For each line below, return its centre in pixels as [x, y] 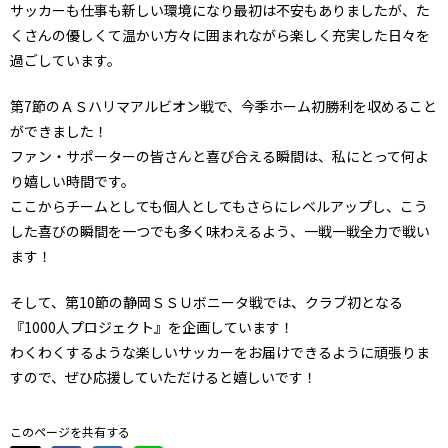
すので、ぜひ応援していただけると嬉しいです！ [163, 377]
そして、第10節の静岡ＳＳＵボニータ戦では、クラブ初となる [206, 302]
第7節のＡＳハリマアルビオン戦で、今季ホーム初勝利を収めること [223, 106]
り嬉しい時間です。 [72, 181]
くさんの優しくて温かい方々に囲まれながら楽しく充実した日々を [220, 35]
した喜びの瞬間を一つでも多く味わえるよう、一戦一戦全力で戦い [220, 231]
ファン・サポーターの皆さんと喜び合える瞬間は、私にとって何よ [219, 156]
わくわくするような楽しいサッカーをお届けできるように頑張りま [220, 352]
